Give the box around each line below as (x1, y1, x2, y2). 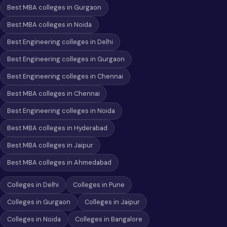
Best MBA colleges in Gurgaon (7, 3, 101, 12)
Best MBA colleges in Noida (7, 20, 92, 29)
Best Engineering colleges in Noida (7, 106, 115, 115)
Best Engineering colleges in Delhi (7, 37, 113, 46)
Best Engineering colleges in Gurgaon (7, 55, 125, 63)
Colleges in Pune (73, 180, 125, 189)
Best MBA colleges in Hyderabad (7, 124, 107, 132)
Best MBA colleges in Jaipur (7, 141, 93, 149)
